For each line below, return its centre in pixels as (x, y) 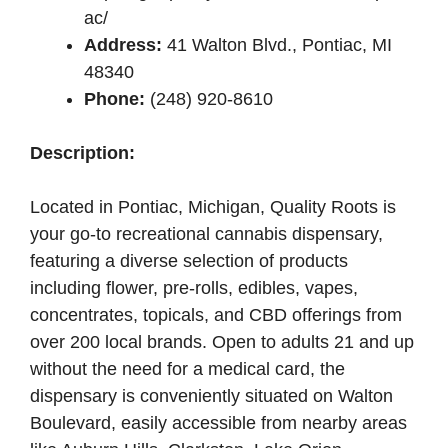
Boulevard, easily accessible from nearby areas (218, 423)
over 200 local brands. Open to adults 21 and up (222, 342)
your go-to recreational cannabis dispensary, (206, 234)
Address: (123, 45)
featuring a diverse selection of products (189, 261)
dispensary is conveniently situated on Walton (211, 396)
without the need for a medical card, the (187, 369)
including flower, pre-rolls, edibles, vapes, (194, 288)
